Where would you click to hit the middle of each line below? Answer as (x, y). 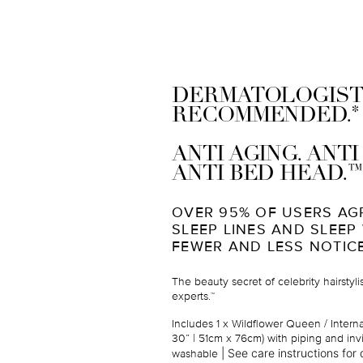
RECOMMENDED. (262, 117)
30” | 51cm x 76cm (217, 339)
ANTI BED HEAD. (260, 175)
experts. (191, 297)
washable (195, 354)
